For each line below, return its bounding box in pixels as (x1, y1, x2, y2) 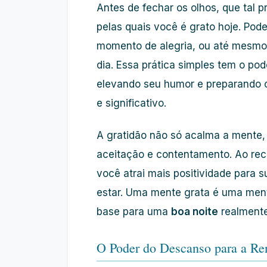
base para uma (97, 206, 171, 218)
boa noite (171, 206, 218, 218)
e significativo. (97, 97, 166, 109)
